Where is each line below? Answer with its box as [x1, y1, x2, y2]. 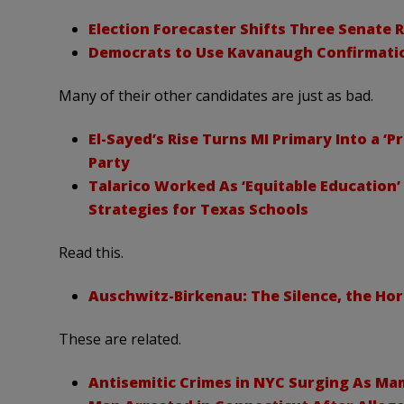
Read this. [58, 243, 124, 263]
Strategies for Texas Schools [87, 199, 308, 220]
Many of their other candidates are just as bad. [58, 86, 373, 106]
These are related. [58, 329, 181, 350]
